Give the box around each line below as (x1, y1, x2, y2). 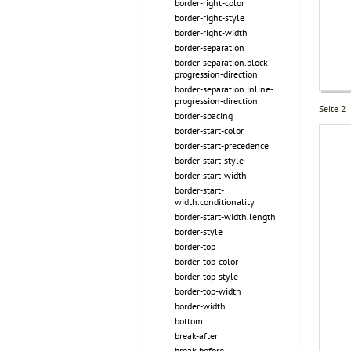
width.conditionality (175, 196, 255, 208)
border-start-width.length (175, 211, 276, 223)
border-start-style (175, 154, 244, 166)
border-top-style (175, 270, 238, 282)
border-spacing (175, 110, 233, 121)
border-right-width (175, 27, 248, 38)
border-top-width (175, 285, 241, 297)
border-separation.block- (175, 56, 270, 68)
